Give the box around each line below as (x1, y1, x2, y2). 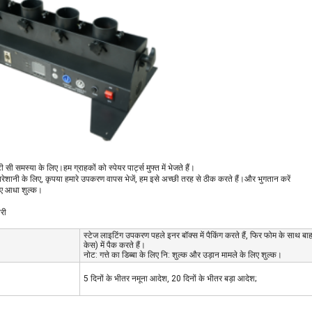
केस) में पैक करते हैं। (84, 240, 146, 250)
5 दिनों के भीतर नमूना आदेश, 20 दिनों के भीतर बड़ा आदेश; (84, 274, 256, 283)
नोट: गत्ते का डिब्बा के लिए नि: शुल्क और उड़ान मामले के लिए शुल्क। (84, 250, 282, 260)
